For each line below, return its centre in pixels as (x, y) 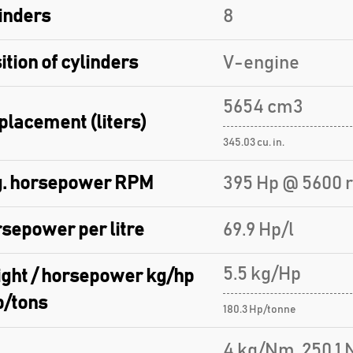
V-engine (261, 63)
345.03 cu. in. (253, 143)
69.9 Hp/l (258, 230)
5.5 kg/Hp (262, 274)
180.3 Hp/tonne (259, 310)
